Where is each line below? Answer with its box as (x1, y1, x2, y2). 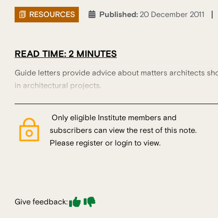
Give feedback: (15, 197, 68, 207)
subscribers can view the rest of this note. (50, 126, 197, 136)
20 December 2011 (140, 10, 204, 20)
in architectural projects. (15, 81, 101, 91)
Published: (99, 10, 140, 20)
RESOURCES (29, 9, 75, 19)
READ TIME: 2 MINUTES (15, 48, 117, 60)
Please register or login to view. (50, 138, 161, 148)
